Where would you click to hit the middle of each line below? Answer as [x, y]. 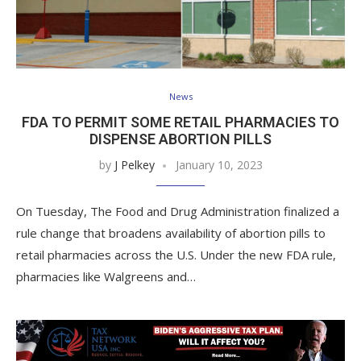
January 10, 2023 [219, 165]
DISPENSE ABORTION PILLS [180, 139]
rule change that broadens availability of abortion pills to [171, 233]
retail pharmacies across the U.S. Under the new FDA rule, [176, 255]
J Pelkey [134, 165]
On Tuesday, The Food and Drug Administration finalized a [178, 212]
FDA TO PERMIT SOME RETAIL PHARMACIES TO [180, 122]
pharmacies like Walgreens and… [106, 277]
